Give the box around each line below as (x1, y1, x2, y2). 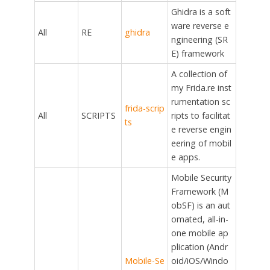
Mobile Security (171, 172, 231, 184)
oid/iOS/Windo (171, 255, 228, 267)
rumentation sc (171, 96, 230, 108)
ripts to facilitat (171, 110, 230, 122)
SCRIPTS (81, 110, 116, 122)
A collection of (171, 68, 227, 80)
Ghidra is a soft (171, 6, 231, 18)
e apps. (171, 151, 200, 163)
